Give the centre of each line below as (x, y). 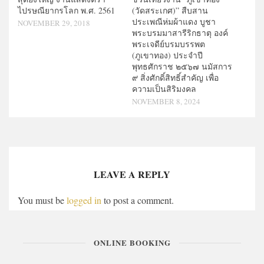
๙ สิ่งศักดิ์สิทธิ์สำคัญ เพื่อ (175, 78)
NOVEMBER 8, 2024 (166, 102)
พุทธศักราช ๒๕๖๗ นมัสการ (182, 67)
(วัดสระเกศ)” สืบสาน (170, 11)
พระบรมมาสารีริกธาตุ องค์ (180, 33)
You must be (42, 200)
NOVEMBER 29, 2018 (54, 23)
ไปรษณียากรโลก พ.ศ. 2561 (66, 11)
